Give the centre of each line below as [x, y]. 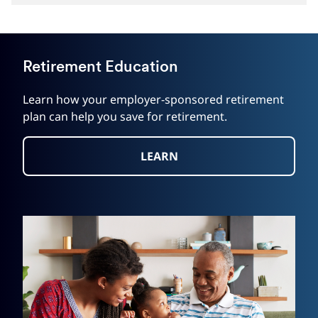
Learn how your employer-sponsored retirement [153, 99]
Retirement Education [100, 68]
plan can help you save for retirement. [125, 116]
